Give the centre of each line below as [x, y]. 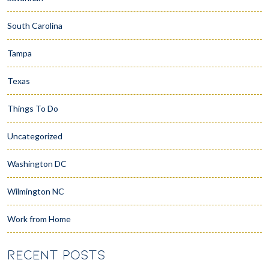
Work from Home [39, 219]
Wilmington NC [36, 191]
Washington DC [37, 163]
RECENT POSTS [56, 255]
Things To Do [33, 108]
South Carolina [35, 25]
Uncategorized [35, 136]
